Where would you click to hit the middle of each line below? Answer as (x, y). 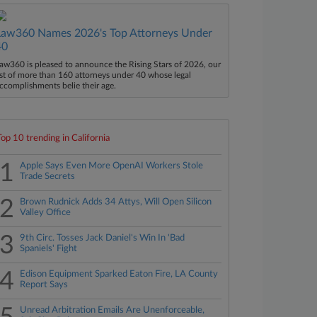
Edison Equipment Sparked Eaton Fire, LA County (119, 274)
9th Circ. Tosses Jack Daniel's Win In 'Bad (103, 238)
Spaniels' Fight (49, 249)
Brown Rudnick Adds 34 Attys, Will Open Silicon (116, 202)
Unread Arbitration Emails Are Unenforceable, (113, 310)
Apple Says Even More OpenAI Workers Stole (112, 166)
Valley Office (46, 213)
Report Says (44, 285)
